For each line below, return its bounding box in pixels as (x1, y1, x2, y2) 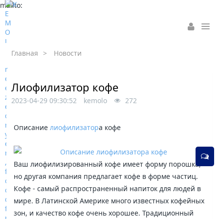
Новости (54, 48, 82, 58)
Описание (14, 123, 50, 132)
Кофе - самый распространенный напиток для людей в (14, 184, 201, 193)
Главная (11, 48, 39, 58)
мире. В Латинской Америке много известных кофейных (14, 196, 205, 205)
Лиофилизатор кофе (11, 80, 119, 94)
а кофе (99, 123, 121, 132)
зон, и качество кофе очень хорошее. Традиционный (14, 208, 194, 218)
